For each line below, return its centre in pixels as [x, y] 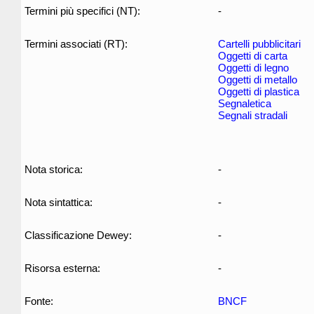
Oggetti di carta [253, 56]
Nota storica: [54, 169]
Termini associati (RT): [76, 44]
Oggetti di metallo [258, 80]
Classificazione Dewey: [78, 235]
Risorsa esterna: [62, 268]
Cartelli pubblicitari [259, 44]
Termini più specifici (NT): [82, 11]
